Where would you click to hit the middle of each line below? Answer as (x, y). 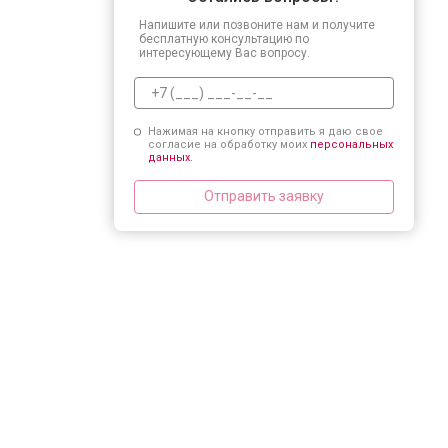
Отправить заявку (264, 196)
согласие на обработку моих (228, 144)
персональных (351, 144)
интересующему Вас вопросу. (224, 52)
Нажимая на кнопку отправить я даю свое (265, 131)
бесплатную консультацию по (224, 38)
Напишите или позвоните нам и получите (257, 24)
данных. (170, 157)
